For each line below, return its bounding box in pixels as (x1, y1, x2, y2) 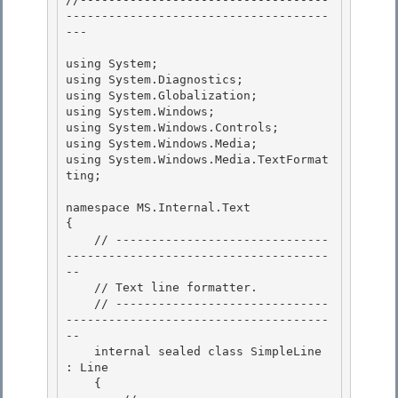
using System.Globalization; (66, 89, 265, 103)
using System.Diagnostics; (66, 73, 243, 87)
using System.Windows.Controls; (66, 121, 279, 135)
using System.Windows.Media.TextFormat (66, 153, 329, 167)
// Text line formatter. (66, 281, 94, 295)
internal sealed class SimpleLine (66, 345, 94, 359)
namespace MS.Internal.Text (66, 201, 251, 215)
